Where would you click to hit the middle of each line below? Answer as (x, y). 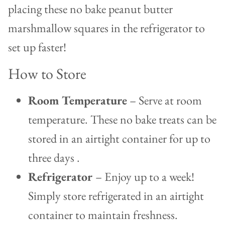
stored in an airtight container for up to (119, 139)
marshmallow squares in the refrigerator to (106, 28)
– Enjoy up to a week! (145, 177)
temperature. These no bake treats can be (122, 120)
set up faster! (37, 47)
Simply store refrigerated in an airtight (116, 196)
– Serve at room (164, 100)
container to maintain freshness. (103, 215)
